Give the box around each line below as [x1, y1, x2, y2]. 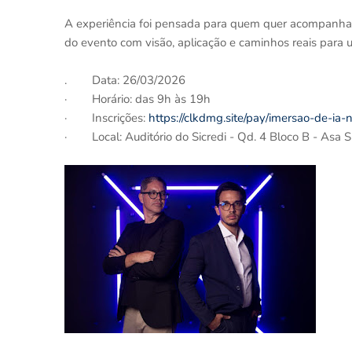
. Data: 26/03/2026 [64, 72, 185, 88]
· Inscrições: [64, 110, 148, 126]
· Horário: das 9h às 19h [64, 91, 211, 107]
